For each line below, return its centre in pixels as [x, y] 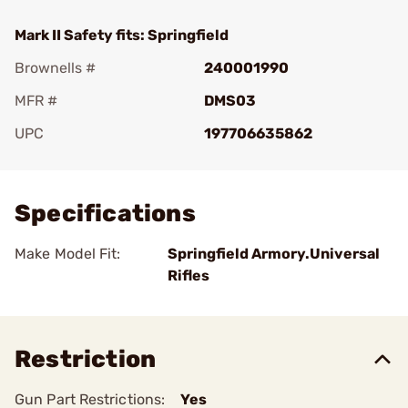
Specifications [105, 214]
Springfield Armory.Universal [274, 254]
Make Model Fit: [68, 254]
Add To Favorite [94, 159]
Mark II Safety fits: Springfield [122, 35]
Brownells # [55, 68]
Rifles [189, 275]
